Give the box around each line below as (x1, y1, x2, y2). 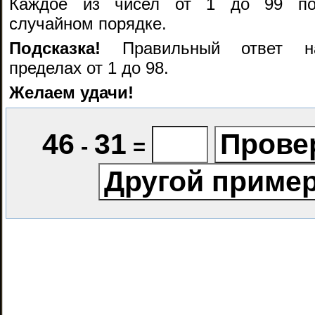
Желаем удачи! (9, 82, 134, 102)
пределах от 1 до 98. (9, 58, 169, 77)
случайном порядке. (9, 13, 167, 33)
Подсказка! (9, 38, 101, 58)
